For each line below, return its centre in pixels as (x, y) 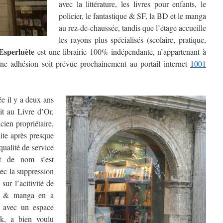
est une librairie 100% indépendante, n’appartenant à (120, 52)
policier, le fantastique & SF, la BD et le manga (132, 16)
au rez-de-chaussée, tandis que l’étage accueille (132, 28)
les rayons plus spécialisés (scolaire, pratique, (132, 40)
